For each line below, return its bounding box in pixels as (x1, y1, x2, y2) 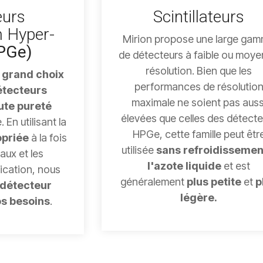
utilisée (121, 144, 156, 157)
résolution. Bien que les (146, 65, 252, 77)
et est (221, 160, 251, 173)
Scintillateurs (153, 7, 245, 27)
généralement (120, 176, 187, 188)
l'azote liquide (147, 160, 222, 173)
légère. (180, 191, 218, 204)
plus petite (187, 176, 244, 188)
